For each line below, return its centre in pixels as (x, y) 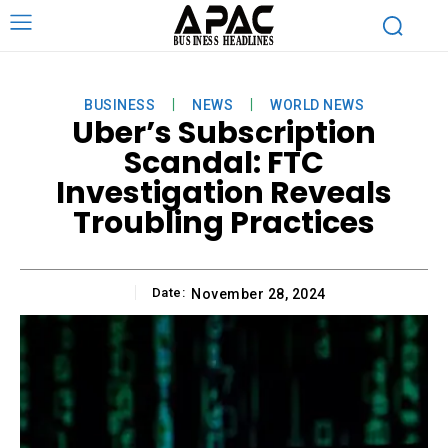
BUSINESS (119, 104)
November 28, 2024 (258, 293)
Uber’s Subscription (224, 132)
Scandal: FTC (224, 162)
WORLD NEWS (317, 104)
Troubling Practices (224, 222)
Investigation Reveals (224, 192)
